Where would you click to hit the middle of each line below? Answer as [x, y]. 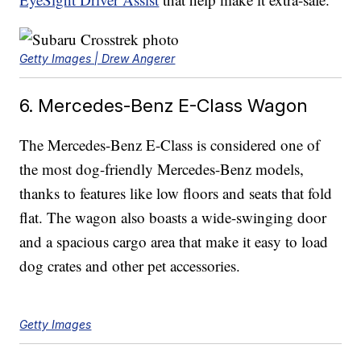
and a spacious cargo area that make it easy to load [174, 242]
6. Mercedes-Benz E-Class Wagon [164, 106]
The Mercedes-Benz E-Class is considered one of [170, 145]
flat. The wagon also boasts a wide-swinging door [173, 218]
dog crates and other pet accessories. [130, 266]
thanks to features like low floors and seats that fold [176, 193]
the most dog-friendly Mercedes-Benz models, [162, 169]
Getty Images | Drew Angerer [98, 59]
